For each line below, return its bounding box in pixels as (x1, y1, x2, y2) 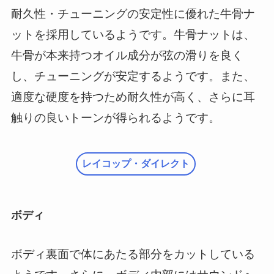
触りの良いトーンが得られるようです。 (10, 111, 220, 125)
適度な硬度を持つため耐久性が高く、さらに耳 (10, 91, 255, 104)
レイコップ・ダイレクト (81, 158, 190, 169)
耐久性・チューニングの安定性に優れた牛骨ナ (10, 7, 255, 21)
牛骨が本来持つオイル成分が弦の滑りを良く (10, 49, 243, 62)
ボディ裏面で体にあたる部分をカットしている (10, 247, 255, 261)
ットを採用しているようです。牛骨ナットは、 (10, 28, 255, 42)
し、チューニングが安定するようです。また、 (10, 70, 255, 83)
